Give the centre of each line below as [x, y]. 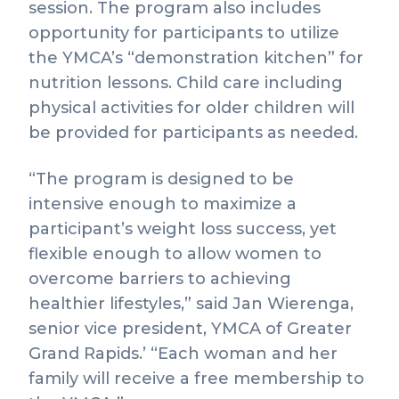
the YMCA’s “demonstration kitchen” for [196, 58]
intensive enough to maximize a [163, 204]
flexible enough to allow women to [175, 254]
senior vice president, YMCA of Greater [190, 329]
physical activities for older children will [191, 108]
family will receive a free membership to [196, 379]
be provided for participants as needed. [193, 133]
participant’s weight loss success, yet [183, 229]
